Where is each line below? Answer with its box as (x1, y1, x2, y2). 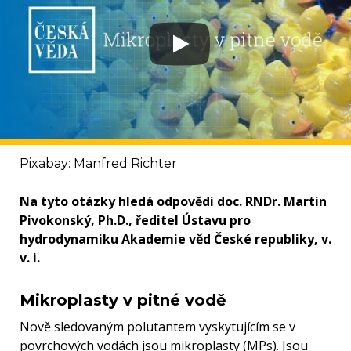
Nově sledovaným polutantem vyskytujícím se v (20, 318, 295, 336)
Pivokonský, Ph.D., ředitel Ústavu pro (20, 212, 251, 230)
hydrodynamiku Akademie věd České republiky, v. (20, 230, 331, 248)
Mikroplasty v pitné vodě (20, 291, 226, 310)
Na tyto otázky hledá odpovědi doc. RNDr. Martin (20, 193, 327, 211)
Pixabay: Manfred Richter (20, 156, 177, 172)
